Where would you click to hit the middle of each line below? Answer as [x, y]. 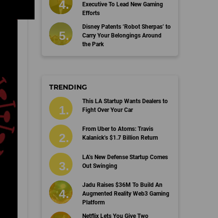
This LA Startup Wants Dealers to [125, 101]
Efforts [91, 13]
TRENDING [68, 87]
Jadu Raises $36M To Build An [122, 185]
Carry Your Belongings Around [122, 35]
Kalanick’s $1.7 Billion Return [120, 138]
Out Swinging [100, 166]
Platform [93, 202]
